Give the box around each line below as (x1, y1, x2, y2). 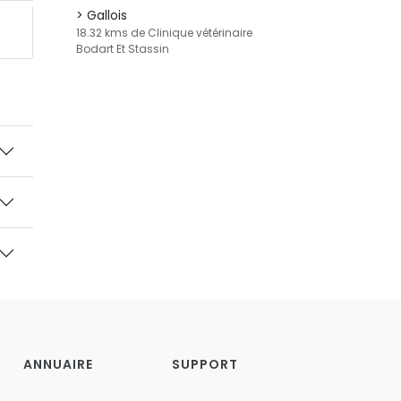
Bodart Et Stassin (76, 41, 169, 56)
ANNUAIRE (22, 355, 93, 373)
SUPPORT (171, 355, 238, 373)
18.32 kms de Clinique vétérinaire (76, 25, 252, 40)
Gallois (87, 6, 127, 24)
